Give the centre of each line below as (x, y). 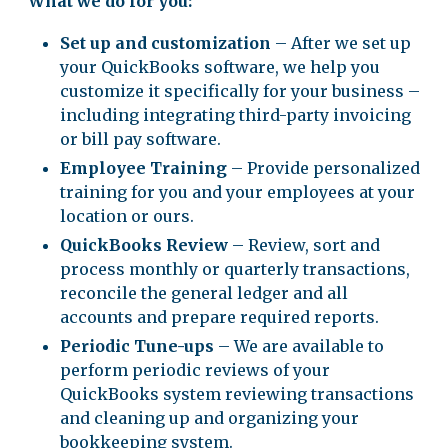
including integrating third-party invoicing (235, 115)
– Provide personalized (323, 168)
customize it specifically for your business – (240, 91)
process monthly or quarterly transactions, (235, 269)
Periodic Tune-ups (137, 346)
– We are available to (299, 346)
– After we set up (341, 43)
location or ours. (127, 216)
